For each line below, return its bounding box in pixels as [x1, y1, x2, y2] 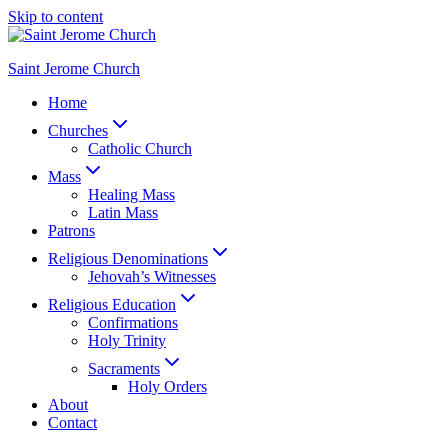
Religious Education [48, 296, 176, 313]
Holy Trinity [88, 332, 166, 349]
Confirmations [88, 314, 178, 331]
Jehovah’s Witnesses [88, 268, 216, 285]
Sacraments [88, 360, 160, 377]
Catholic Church [88, 140, 192, 157]
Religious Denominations [48, 250, 208, 267]
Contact [48, 414, 97, 431]
